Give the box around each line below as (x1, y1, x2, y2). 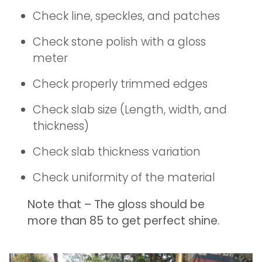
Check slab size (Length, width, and (33, 102, 227, 118)
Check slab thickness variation (33, 144, 201, 160)
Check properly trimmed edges (33, 76, 208, 92)
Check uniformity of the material (33, 170, 215, 186)
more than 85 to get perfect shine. (27, 213, 220, 229)
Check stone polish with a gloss (33, 34, 206, 50)
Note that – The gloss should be (27, 196, 205, 213)
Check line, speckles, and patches (33, 8, 220, 25)
